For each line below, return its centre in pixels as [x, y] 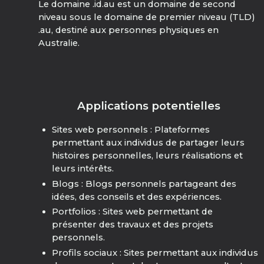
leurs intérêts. [82, 169]
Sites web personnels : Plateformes [131, 130]
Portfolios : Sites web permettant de [132, 212]
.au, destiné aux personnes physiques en [129, 30]
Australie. [59, 43]
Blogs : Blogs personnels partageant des [144, 184]
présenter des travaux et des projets [132, 225]
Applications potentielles [149, 106]
